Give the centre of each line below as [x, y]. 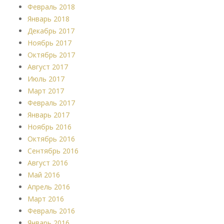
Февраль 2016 [51, 210]
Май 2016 [44, 174]
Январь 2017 [48, 114]
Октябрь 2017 [51, 54]
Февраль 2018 [51, 6]
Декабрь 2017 [51, 30]
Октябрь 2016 [51, 138]
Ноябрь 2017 [49, 42]
